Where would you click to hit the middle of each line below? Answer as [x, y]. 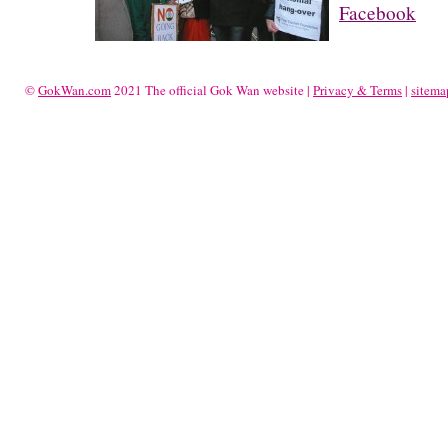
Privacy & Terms [357, 90]
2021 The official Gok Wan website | [212, 90]
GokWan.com [74, 90]
